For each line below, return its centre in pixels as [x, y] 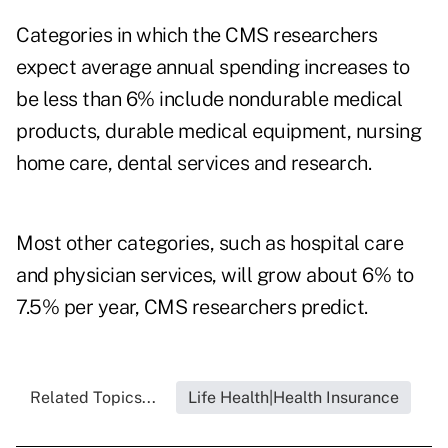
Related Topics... [92, 398]
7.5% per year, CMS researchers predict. [192, 307]
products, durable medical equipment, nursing [218, 131]
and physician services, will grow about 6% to [215, 275]
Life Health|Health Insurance [293, 398]
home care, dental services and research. [193, 163]
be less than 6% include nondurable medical [209, 99]
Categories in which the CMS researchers [197, 35]
